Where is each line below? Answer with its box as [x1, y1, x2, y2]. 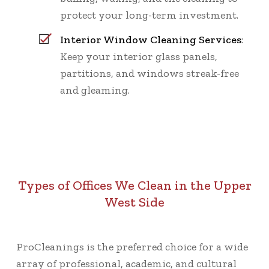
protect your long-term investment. [60, 8, 238, 22]
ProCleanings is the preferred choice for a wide [16, 240, 248, 254]
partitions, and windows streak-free [60, 67, 239, 80]
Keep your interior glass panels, [60, 50, 217, 64]
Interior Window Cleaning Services [60, 33, 241, 47]
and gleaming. [60, 83, 130, 97]
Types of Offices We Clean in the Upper [17, 177, 252, 194]
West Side [104, 194, 165, 211]
